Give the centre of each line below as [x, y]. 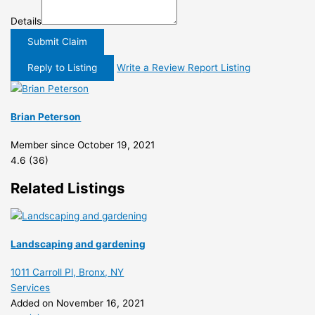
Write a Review [151, 68]
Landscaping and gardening [78, 244]
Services [31, 287]
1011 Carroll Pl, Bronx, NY [67, 272]
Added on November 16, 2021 [78, 303]
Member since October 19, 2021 [83, 145]
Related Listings [68, 188]
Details [26, 21]
